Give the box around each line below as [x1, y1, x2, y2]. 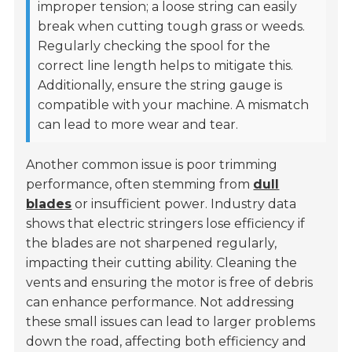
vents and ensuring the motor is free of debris [26, 275, 313, 291]
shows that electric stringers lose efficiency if [26, 216, 306, 232]
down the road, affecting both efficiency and [26, 334, 307, 350]
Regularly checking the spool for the [38, 38, 271, 54]
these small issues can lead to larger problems [26, 314, 316, 330]
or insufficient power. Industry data [71, 196, 297, 212]
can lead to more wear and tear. [38, 117, 239, 133]
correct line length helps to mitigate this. [38, 58, 294, 74]
